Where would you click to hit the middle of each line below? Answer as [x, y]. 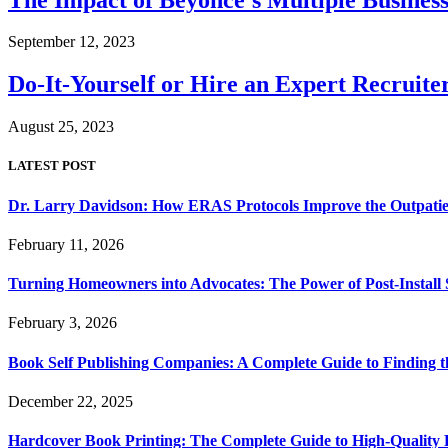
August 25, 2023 [61, 127]
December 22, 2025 [70, 401]
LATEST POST [52, 166]
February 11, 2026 [66, 244]
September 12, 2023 [71, 42]
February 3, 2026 [62, 323]
